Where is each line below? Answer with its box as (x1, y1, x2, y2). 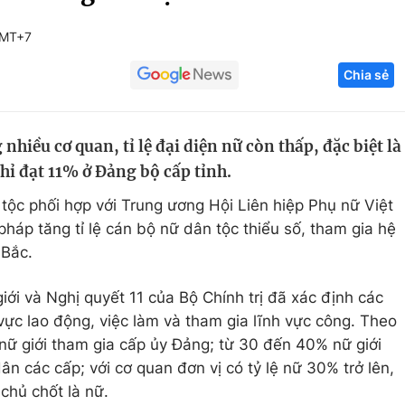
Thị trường (291, 182, 366, 200)
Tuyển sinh (69, 113, 147, 131)
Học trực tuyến (69, 147, 176, 165)
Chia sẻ (344, 67, 389, 82)
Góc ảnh (309, 13, 370, 31)
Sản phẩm (291, 147, 364, 165)
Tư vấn (291, 216, 341, 234)
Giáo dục (69, 79, 135, 97)
